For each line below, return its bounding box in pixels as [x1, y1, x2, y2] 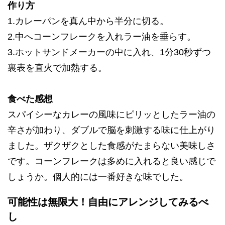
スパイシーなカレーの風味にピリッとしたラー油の [8, 109, 215, 120]
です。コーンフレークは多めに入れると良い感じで [8, 156, 215, 167]
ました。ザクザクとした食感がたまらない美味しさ [8, 141, 215, 151]
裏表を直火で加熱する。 [8, 63, 107, 73]
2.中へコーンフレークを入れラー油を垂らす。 [8, 32, 196, 42]
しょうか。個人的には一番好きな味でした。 [8, 172, 188, 182]
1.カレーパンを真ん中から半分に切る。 [8, 16, 169, 27]
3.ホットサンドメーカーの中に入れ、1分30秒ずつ [8, 47, 211, 58]
